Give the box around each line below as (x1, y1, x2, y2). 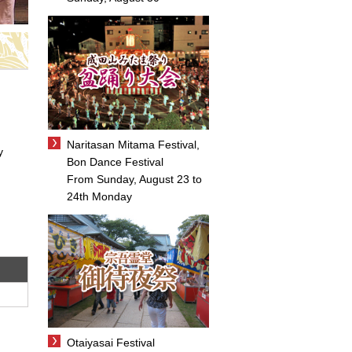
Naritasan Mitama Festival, (67, 137, 200, 151)
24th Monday (67, 189, 132, 203)
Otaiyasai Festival (67, 335, 155, 349)
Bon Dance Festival (67, 155, 163, 168)
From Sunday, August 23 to (67, 172, 202, 185)
